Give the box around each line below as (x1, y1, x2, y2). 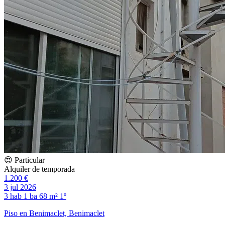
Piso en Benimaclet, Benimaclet (4, 208, 104, 217)
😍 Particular (4, 155, 45, 164)
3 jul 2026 (4, 182, 36, 191)
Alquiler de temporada (4, 164, 75, 173)
